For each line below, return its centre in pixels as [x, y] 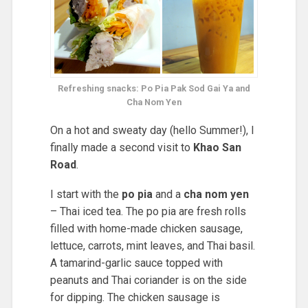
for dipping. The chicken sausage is [135, 297]
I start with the [86, 194]
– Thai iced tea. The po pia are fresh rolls [148, 211]
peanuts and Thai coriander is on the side [148, 280]
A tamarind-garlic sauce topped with [136, 263]
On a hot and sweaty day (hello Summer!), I [152, 131]
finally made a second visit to [121, 148]
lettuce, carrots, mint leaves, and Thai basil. [152, 245]
